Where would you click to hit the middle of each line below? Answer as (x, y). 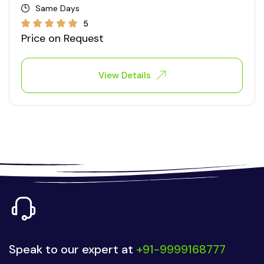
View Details (125, 75)
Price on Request (62, 38)
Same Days (57, 8)
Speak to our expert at (72, 249)
